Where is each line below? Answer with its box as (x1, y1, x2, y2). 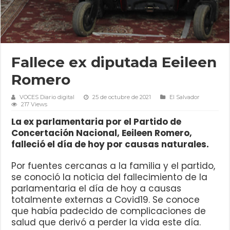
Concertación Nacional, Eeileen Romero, (11, 126, 193, 139)
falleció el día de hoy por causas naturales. (11, 138, 209, 150)
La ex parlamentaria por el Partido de (11, 115, 182, 128)
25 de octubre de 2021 (92, 93, 151, 101)
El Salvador (169, 93, 200, 101)
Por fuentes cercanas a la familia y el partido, (11, 159, 216, 172)
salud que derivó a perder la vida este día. (11, 216, 201, 228)
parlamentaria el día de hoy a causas (11, 182, 182, 195)
